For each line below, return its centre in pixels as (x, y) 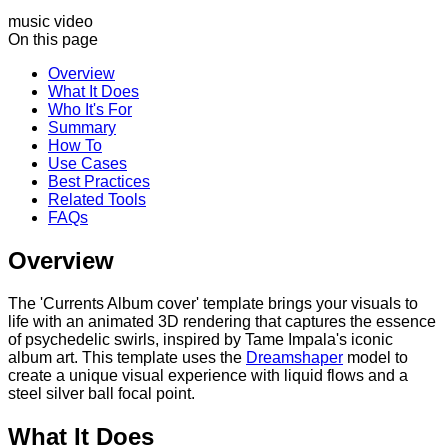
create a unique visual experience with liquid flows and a (208, 375)
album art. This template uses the (127, 357)
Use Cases (87, 163)
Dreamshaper (294, 357)
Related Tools (97, 199)
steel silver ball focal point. (101, 393)
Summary (82, 127)
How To (75, 145)
